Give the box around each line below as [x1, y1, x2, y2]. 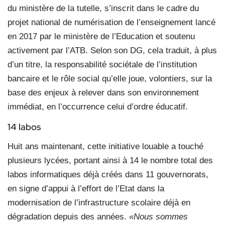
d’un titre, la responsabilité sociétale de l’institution [8, 59, 197, 69]
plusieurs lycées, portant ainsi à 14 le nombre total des [8, 155, 213, 165]
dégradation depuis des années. [8, 211, 129, 221]
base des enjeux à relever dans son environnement [8, 87, 199, 97]
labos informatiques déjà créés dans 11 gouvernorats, [8, 169, 208, 179]
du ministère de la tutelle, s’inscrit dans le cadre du [8, 3, 199, 13]
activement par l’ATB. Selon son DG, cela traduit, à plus [8, 45, 217, 55]
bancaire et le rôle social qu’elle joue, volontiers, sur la [8, 73, 212, 83]
